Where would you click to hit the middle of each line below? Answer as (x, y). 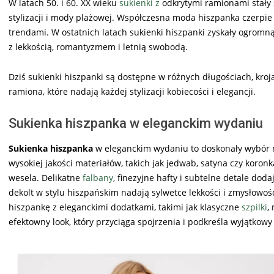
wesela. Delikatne (46, 177)
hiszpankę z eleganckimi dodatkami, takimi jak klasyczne (125, 207)
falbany (98, 177)
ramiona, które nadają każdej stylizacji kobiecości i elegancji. (132, 91)
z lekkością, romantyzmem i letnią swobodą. (98, 46)
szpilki (254, 207)
